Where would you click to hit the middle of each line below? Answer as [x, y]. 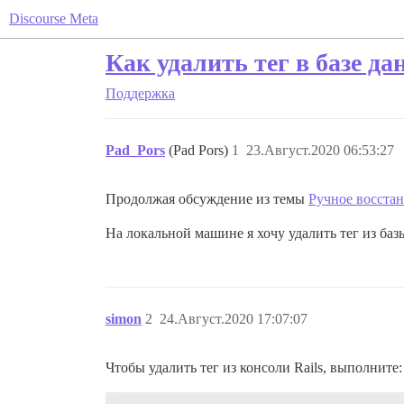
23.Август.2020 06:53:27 [320, 150]
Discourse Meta [54, 18]
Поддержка [140, 93]
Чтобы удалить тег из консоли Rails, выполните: [254, 367]
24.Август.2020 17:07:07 [234, 319]
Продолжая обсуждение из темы [207, 199]
